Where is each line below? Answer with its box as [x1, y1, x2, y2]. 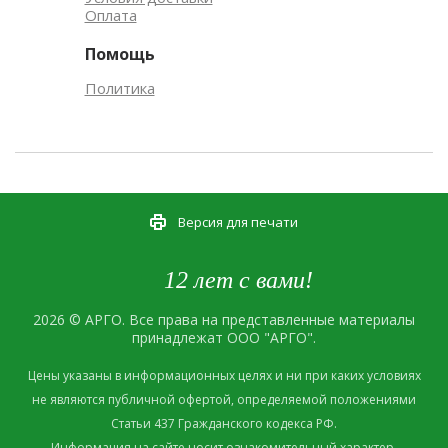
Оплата [84, 5, 137, 25]
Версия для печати [178, 212, 298, 231]
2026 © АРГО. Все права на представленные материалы [33, 309, 415, 329]
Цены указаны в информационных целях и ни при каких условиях [27, 366, 421, 384]
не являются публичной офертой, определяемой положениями [32, 390, 416, 408]
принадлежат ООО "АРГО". [132, 327, 316, 347]
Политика [84, 78, 155, 98]
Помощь [84, 43, 155, 65]
